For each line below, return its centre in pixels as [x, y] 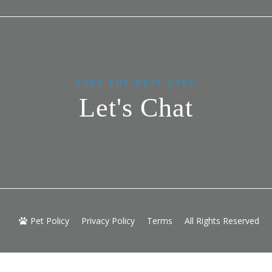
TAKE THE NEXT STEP [136, 83]
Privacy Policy [108, 220]
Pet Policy [50, 220]
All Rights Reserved [222, 220]
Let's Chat [136, 108]
